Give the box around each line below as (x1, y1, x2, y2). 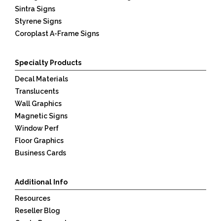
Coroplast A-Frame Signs (15, 29, 99, 37)
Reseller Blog (15, 206, 60, 215)
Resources (15, 194, 50, 202)
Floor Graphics (15, 136, 64, 145)
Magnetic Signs (15, 111, 68, 120)
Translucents (15, 87, 59, 95)
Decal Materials (15, 74, 68, 83)
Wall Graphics (15, 99, 62, 108)
